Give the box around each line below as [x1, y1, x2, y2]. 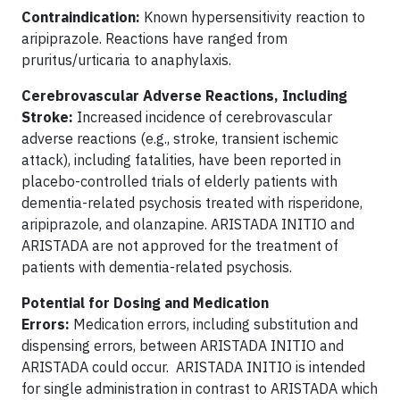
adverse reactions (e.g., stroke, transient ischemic [21, 129, 338, 147]
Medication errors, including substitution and [73, 314, 358, 333]
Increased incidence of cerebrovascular [77, 107, 332, 126]
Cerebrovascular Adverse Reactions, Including [21, 86, 347, 104]
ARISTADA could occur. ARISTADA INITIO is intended [21, 357, 365, 376]
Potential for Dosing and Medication [21, 293, 269, 312]
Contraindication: [21, 7, 140, 26]
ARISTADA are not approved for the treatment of [21, 236, 338, 254]
